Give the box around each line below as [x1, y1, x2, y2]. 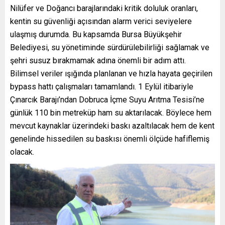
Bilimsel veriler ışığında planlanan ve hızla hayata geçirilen [10, 69, 212, 79]
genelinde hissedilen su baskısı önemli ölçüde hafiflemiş [10, 134, 209, 144]
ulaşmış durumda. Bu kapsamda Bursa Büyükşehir [10, 30, 182, 40]
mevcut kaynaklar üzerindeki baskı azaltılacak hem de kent [10, 121, 214, 131]
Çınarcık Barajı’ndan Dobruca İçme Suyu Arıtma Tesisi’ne [10, 95, 204, 105]
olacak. [10, 147, 34, 157]
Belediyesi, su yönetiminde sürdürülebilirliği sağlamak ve [10, 43, 209, 53]
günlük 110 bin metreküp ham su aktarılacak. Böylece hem [10, 108, 211, 118]
